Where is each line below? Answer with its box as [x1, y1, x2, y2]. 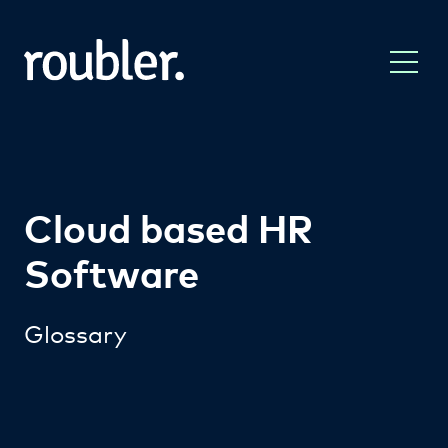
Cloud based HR [24, 201, 313, 253]
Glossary [24, 316, 127, 349]
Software [24, 246, 199, 298]
